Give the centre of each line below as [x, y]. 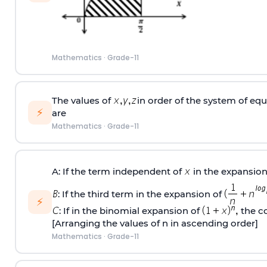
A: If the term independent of [118, 171]
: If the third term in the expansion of [141, 194]
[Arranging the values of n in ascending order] [155, 223]
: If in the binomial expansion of [130, 210]
